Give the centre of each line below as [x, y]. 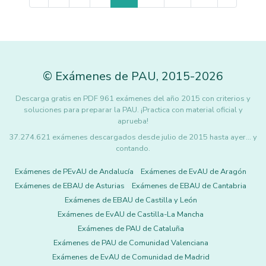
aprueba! [133, 121]
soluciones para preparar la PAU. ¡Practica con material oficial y [133, 110]
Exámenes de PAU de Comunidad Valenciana [131, 243]
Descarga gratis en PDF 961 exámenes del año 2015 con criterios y [133, 99]
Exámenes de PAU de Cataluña [131, 229]
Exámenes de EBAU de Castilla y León [131, 200]
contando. [133, 148]
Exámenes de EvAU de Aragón [194, 172]
